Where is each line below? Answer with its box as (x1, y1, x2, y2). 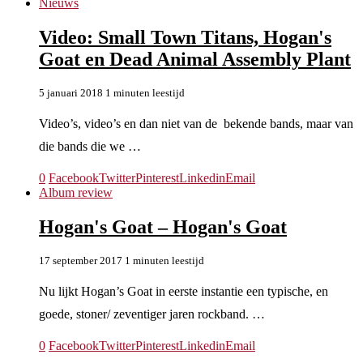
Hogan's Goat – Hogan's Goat (39, 216, 287, 237)
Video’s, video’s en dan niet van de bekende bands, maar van (39, 116, 353, 130)
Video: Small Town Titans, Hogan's (39, 26, 331, 48)
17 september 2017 (39, 254, 122, 267)
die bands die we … (39, 139, 141, 153)
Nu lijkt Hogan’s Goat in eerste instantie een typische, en (39, 284, 328, 298)
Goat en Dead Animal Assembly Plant (39, 48, 351, 70)
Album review (39, 185, 113, 199)
